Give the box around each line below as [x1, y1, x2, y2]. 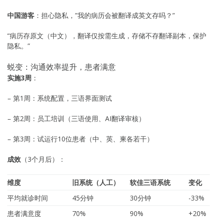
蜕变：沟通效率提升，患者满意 [7, 61, 116, 72]
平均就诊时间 [7, 193, 48, 202]
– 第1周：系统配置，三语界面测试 [7, 93, 112, 103]
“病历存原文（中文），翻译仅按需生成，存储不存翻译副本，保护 [7, 31, 206, 40]
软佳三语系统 [130, 177, 170, 187]
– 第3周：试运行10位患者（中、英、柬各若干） [7, 134, 154, 143]
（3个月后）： [21, 154, 65, 164]
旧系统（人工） [72, 177, 120, 187]
